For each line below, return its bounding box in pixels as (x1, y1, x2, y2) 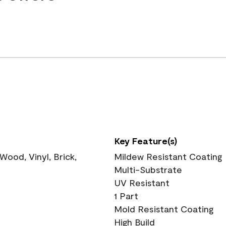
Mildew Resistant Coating (114, 151, 222, 162)
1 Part (114, 190, 138, 201)
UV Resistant (114, 177, 169, 188)
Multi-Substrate (114, 164, 182, 175)
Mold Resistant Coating (114, 203, 213, 214)
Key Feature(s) (115, 135, 177, 146)
